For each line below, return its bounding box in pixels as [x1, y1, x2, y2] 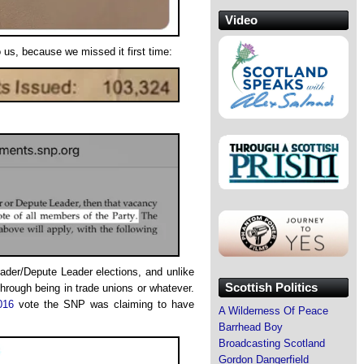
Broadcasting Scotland [219, 336, 325, 349]
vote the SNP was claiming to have [14, 298, 194, 311]
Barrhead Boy [219, 320, 283, 333]
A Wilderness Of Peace [219, 304, 328, 317]
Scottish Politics [225, 279, 318, 294]
